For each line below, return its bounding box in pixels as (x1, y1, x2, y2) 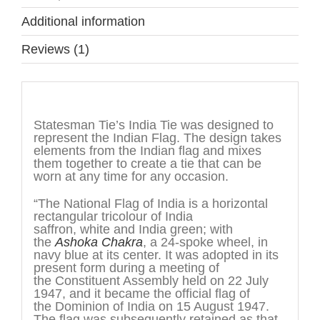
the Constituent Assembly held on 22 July (33, 274, 269, 289)
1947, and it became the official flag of (33, 286, 250, 301)
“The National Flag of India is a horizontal (33, 196, 268, 211)
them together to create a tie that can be (33, 156, 261, 171)
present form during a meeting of (33, 261, 219, 276)
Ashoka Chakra (54, 235, 143, 250)
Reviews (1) (21, 41, 89, 56)
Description (33, 92, 98, 107)
